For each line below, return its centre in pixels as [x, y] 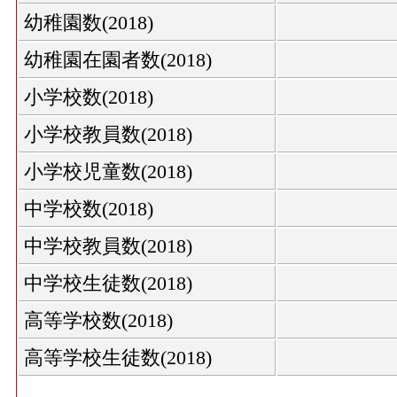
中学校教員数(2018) [108, 246]
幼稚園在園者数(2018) [118, 60]
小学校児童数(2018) [108, 172]
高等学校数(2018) [98, 321]
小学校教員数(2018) [108, 135]
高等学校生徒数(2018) [118, 358]
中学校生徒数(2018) [108, 284]
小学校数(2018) [89, 97]
